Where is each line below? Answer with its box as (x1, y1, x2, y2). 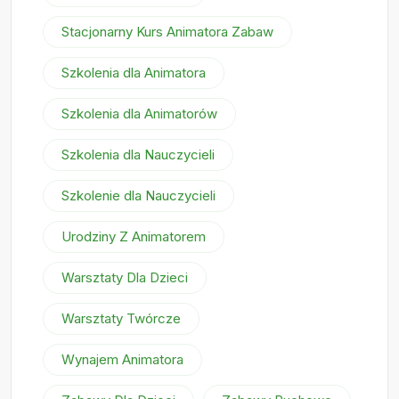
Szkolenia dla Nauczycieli (61, 146, 215, 164)
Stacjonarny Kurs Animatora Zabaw (61, 23, 273, 41)
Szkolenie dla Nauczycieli (61, 187, 216, 205)
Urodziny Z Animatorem (61, 228, 206, 246)
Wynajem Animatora (61, 351, 183, 369)
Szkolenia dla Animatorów (61, 105, 217, 123)
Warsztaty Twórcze (61, 310, 181, 328)
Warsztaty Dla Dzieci (61, 269, 188, 287)
